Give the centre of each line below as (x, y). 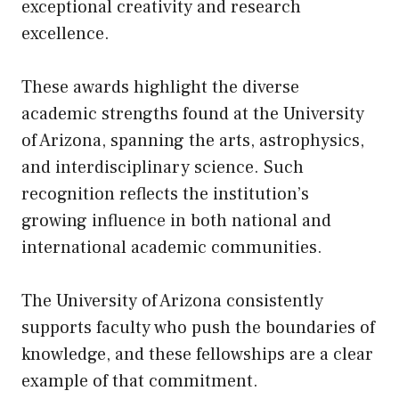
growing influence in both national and (176, 220)
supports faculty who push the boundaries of (198, 327)
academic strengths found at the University (193, 114)
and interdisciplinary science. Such (163, 167)
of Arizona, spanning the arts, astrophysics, (193, 140)
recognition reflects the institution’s (165, 194)
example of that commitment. (140, 381)
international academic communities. (172, 247)
